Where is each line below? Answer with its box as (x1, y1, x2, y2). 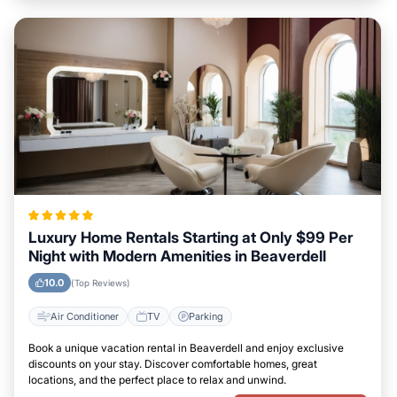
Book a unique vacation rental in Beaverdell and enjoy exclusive (28, 341, 344, 354)
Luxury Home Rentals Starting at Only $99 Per (28, 229, 353, 246)
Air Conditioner (51, 309, 119, 323)
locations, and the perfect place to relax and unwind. (28, 373, 286, 386)
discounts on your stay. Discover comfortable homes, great (28, 357, 317, 370)
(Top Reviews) (71, 277, 130, 288)
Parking (189, 309, 223, 323)
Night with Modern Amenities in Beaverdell (28, 247, 326, 265)
